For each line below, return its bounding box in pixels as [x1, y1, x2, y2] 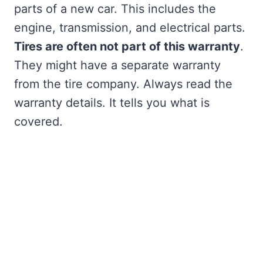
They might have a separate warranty [14, 58, 221, 73]
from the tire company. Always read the [14, 77, 232, 92]
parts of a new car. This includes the [14, 2, 216, 16]
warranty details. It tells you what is [14, 96, 210, 110]
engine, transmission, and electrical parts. [14, 21, 245, 35]
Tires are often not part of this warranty [14, 39, 240, 54]
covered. [14, 114, 63, 129]
